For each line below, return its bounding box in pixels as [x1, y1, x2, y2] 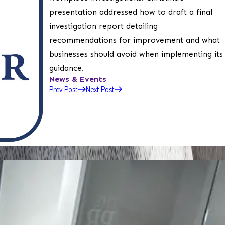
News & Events [49, 74, 106, 84]
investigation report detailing [49, 21, 158, 31]
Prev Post [49, 84, 78, 94]
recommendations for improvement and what [49, 35, 220, 45]
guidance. [49, 63, 84, 73]
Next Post [85, 84, 115, 94]
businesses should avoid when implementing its [49, 49, 223, 59]
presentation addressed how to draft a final [49, 7, 212, 17]
